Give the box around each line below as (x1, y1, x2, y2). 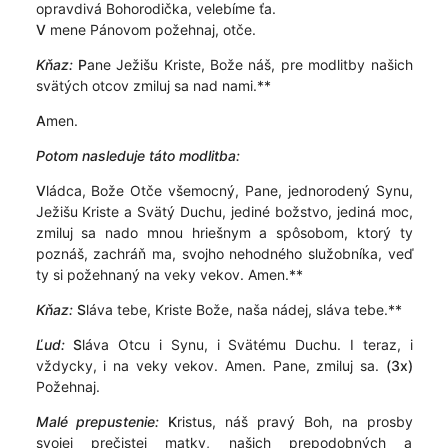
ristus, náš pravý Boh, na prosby (177, 413, 413, 430)
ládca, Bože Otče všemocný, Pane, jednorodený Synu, (45, 182, 413, 199)
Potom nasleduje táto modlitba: (35, 147, 240, 164)
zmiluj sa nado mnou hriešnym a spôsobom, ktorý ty (35, 224, 413, 241)
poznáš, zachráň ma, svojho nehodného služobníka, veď (35, 245, 413, 262)
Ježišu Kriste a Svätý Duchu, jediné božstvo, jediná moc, (35, 203, 413, 220)
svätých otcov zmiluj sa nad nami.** (35, 77, 271, 94)
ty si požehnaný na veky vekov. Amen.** (35, 266, 303, 283)
